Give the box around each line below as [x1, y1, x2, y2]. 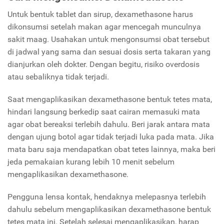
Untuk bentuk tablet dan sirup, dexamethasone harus [7, 9, 193, 19]
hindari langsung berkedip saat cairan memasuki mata [7, 107, 200, 117]
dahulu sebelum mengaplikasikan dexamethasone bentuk [7, 204, 211, 214]
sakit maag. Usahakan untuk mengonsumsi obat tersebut [7, 34, 209, 44]
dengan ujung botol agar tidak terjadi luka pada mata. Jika [7, 132, 214, 142]
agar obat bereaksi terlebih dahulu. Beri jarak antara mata [7, 119, 210, 129]
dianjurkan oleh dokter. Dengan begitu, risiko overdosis [7, 59, 199, 69]
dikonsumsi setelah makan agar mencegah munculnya [7, 22, 201, 32]
